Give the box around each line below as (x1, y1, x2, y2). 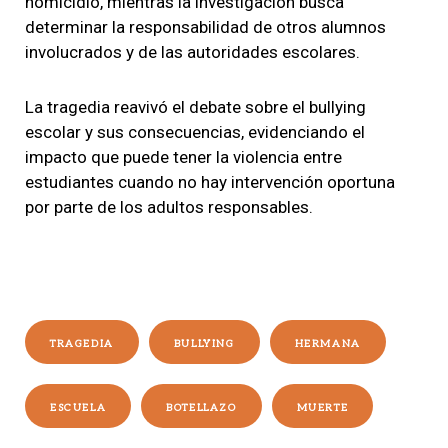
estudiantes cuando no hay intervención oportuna (25, 171, 395, 192)
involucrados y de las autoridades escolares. (25, 41, 360, 62)
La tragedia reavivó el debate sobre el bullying (25, 96, 366, 117)
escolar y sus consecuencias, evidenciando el (25, 121, 365, 142)
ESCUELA (50, 401, 107, 414)
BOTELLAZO (166, 401, 237, 414)
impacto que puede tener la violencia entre (25, 146, 342, 167)
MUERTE (296, 401, 349, 414)
